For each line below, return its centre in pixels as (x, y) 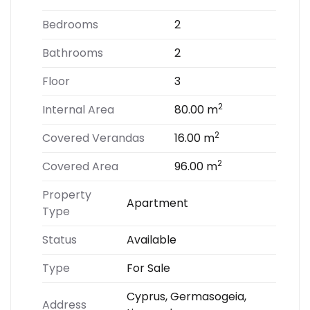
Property (67, 195)
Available (152, 240)
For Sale (148, 268)
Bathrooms (73, 53)
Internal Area (78, 110)
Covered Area (80, 166)
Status (60, 240)
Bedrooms (70, 25)
